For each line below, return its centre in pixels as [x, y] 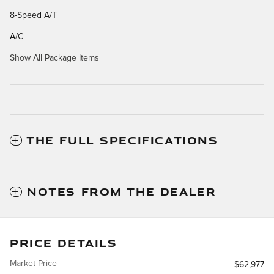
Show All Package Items [54, 58]
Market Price [33, 263]
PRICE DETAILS [64, 243]
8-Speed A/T [33, 15]
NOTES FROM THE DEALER [122, 191]
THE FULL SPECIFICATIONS [122, 140]
